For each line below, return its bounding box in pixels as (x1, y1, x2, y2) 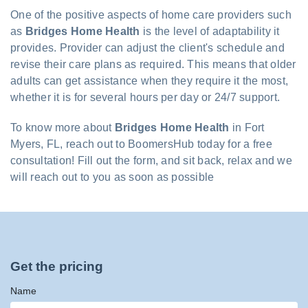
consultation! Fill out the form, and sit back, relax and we (10, 155, 292, 167)
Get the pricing (10, 259, 103, 274)
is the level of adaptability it (140, 25, 280, 38)
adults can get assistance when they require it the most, (10, 75, 288, 87)
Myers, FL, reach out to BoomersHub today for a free (10, 138, 272, 151)
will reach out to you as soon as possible (10, 171, 214, 184)
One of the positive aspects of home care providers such (10, 9, 291, 21)
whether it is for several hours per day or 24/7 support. (10, 91, 280, 104)
